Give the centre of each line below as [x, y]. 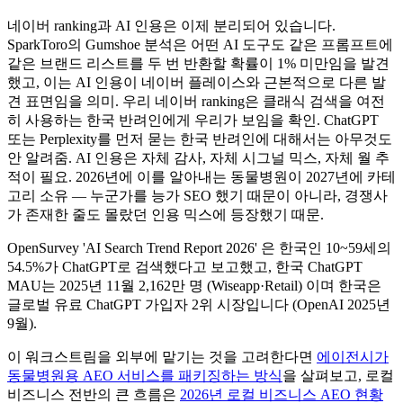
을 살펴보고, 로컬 [338, 375]
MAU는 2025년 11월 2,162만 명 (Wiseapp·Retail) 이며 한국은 [194, 285]
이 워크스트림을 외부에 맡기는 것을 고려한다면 [162, 356]
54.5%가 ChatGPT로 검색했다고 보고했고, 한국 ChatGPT [185, 266]
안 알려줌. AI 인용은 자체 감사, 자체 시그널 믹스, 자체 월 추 [198, 157]
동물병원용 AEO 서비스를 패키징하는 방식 [145, 375]
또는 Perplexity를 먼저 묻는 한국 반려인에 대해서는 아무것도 [200, 139]
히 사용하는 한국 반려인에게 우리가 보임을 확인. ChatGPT [193, 120]
